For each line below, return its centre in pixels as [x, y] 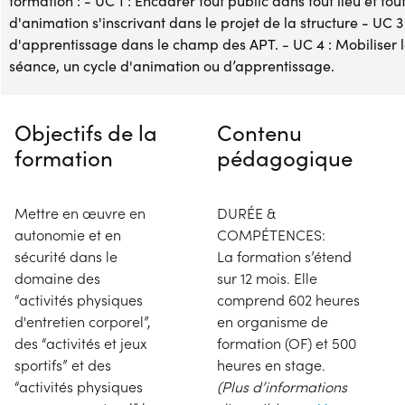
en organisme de [273, 321]
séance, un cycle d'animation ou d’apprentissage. [172, 65]
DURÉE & [246, 212]
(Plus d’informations [282, 386]
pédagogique [285, 157]
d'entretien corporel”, [83, 321]
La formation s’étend [284, 256]
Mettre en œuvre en [80, 212]
